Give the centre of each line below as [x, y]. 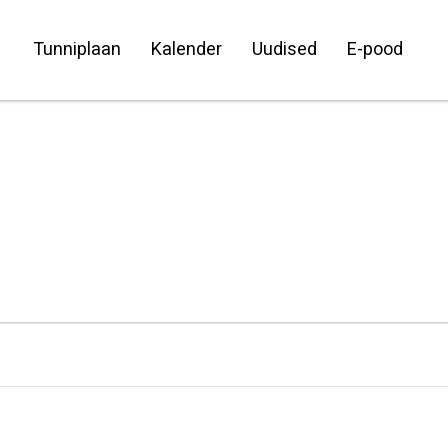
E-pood [374, 49]
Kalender [186, 49]
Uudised [284, 49]
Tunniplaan [76, 49]
